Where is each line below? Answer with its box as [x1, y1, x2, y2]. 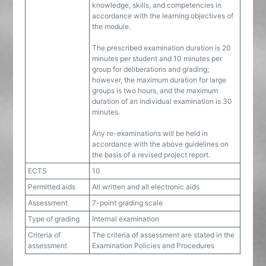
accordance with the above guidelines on [92, 140, 229, 148]
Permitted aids [28, 182, 76, 191]
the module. [92, 22, 131, 31]
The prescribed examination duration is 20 [92, 43, 232, 52]
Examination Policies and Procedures [92, 241, 215, 250]
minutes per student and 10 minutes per [92, 54, 223, 63]
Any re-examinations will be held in [92, 129, 208, 138]
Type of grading [28, 214, 80, 223]
